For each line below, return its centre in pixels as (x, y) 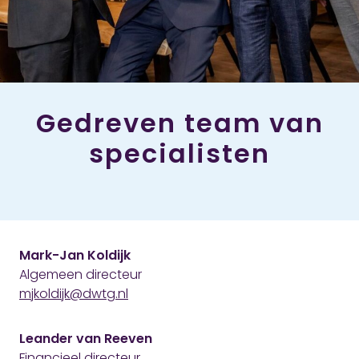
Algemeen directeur (81, 275)
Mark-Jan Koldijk (75, 256)
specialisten (179, 154)
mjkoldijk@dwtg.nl (74, 294)
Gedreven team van (179, 123)
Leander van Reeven (86, 339)
